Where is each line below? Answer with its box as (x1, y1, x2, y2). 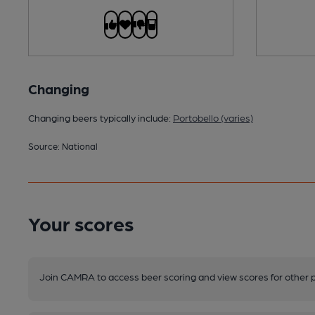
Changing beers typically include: (28, 112, 173, 124)
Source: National (28, 141, 98, 152)
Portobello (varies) (173, 112, 253, 124)
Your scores (28, 211, 134, 236)
